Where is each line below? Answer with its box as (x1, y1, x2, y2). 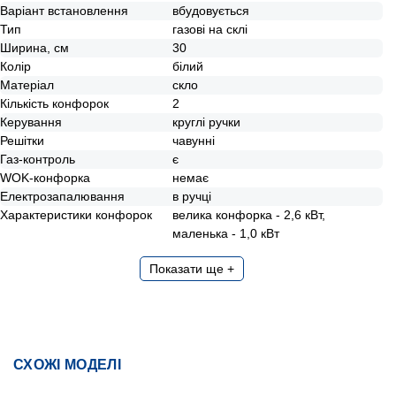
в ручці (172, 189, 212, 203)
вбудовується (172, 4, 250, 18)
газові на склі (172, 22, 248, 36)
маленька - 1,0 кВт (172, 226, 280, 240)
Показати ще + (148, 262, 234, 276)
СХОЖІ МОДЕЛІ (13, 357, 121, 372)
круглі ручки (172, 115, 241, 129)
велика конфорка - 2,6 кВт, (172, 208, 326, 222)
